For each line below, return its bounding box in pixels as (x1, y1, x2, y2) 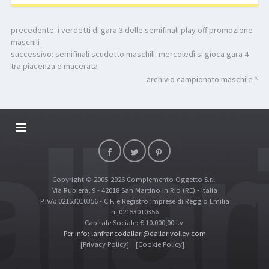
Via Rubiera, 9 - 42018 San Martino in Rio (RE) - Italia (52, 186, 217, 195)
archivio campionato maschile (147, 74, 253, 85)
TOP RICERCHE (14, 175, 69, 187)
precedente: (10, 25, 58, 36)
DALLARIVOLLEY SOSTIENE (14, 144, 111, 156)
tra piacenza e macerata (10, 61, 98, 72)
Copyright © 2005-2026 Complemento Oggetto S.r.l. (52, 175, 217, 184)
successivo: (10, 49, 55, 60)
